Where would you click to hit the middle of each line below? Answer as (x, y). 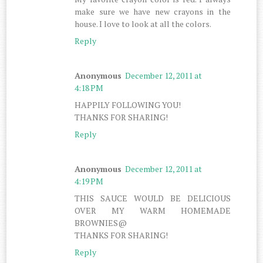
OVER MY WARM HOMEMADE (153, 210)
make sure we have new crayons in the (153, 11)
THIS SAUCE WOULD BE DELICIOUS (153, 198)
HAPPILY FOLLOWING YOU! (128, 104)
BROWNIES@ (101, 222)
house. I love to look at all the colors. (143, 23)
